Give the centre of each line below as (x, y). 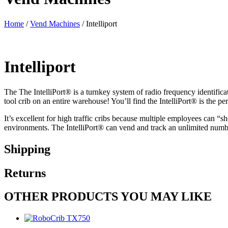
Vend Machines (55, 23)
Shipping (27, 149)
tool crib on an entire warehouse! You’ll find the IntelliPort (97, 101)
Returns (25, 173)
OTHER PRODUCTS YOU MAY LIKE (108, 197)
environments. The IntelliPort (51, 127)
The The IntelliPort (35, 92)
